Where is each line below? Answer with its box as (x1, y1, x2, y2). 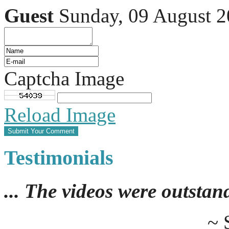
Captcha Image (4, 67, 124, 90)
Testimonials (4, 146, 113, 170)
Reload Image (4, 104, 116, 126)
